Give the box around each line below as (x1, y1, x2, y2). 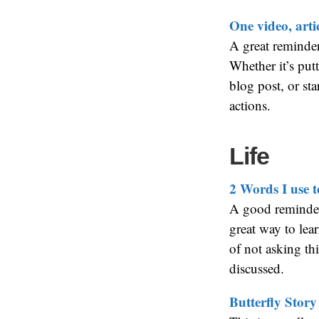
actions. (229, 96, 271, 114)
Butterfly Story (229, 292, 317, 311)
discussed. (229, 259, 284, 277)
